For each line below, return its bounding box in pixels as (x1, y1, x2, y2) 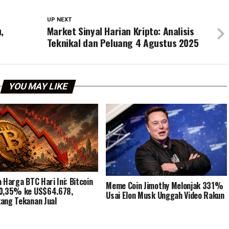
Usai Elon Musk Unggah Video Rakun (106, 189, 224, 202)
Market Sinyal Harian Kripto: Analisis (47, 23, 194, 38)
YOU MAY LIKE (7, 81, 69, 91)
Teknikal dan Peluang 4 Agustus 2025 (47, 35, 199, 50)
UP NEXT (47, 16, 72, 23)
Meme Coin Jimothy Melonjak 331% (106, 179, 223, 192)
